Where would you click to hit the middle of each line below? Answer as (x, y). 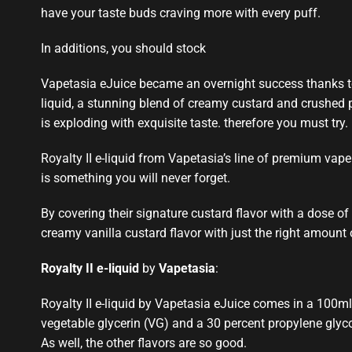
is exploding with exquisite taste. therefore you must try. (194, 123)
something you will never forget (140, 178)
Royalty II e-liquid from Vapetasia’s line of (155, 158)
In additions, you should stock (123, 48)
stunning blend (128, 103)
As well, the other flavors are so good (142, 343)
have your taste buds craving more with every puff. (181, 13)
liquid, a (64, 103)
